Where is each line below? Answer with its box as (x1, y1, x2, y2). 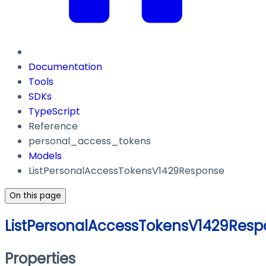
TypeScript (28, 104, 80, 119)
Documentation (28, 60, 102, 74)
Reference (28, 119, 78, 134)
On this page (9, 190, 61, 202)
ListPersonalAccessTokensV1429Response (28, 164, 224, 178)
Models (28, 149, 62, 163)
